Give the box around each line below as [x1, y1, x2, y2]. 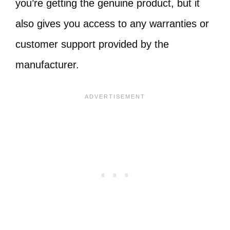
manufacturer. [15, 59, 82, 70]
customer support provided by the [15, 39, 169, 50]
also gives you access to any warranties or [15, 18, 209, 29]
